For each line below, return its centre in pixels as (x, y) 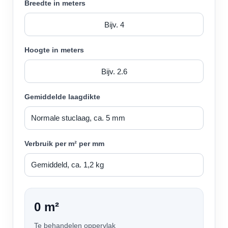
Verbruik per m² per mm (64, 144)
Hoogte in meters (54, 50)
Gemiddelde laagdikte (62, 97)
